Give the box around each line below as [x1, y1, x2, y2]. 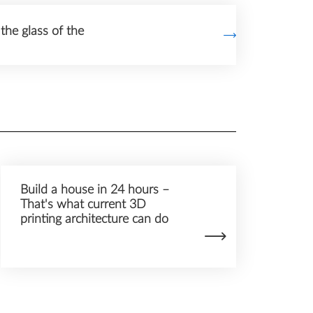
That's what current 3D [20, 198, 146, 211]
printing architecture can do [20, 213, 168, 226]
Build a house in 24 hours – [20, 184, 169, 196]
